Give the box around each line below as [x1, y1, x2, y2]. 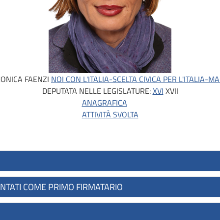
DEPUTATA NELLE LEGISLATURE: [42, 84, 153, 97]
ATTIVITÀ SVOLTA [82, 108, 138, 120]
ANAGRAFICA [82, 96, 127, 109]
